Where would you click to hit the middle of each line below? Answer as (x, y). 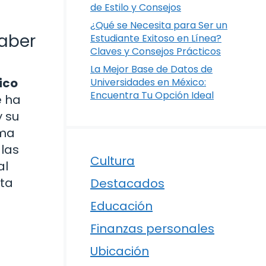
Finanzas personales (152, 229)
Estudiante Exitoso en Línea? (156, 38)
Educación (121, 206)
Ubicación (120, 251)
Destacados (127, 183)
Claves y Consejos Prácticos (156, 51)
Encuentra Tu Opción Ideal (152, 95)
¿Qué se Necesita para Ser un (159, 25)
